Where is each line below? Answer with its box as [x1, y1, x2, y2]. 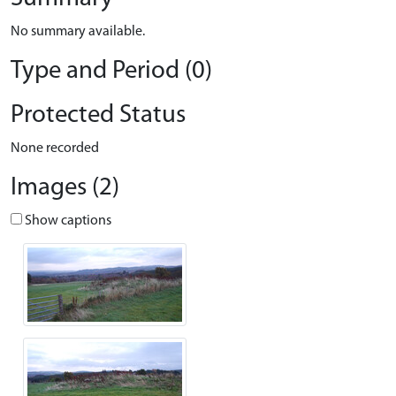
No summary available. [11, 25, 145, 39]
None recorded [11, 141, 99, 156]
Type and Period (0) [11, 58, 212, 84]
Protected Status [11, 103, 186, 128]
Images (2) [11, 175, 119, 201]
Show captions [22, 214, 111, 228]
